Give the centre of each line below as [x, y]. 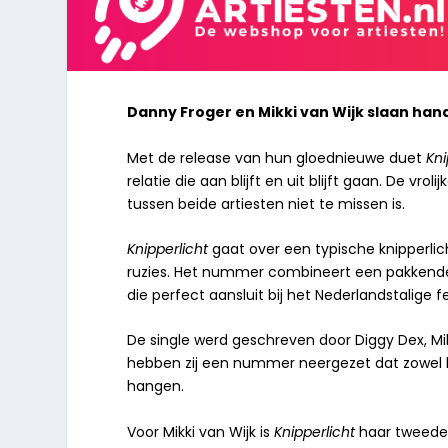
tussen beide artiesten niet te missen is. [266, 203]
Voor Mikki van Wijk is [201, 431]
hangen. [156, 386]
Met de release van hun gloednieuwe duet [277, 157]
